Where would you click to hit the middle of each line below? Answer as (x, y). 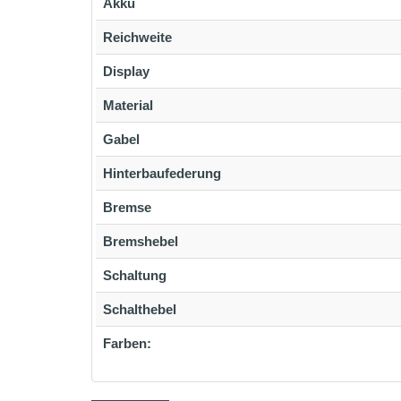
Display (126, 71)
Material (128, 105)
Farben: (127, 343)
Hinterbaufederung (162, 173)
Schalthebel (140, 309)
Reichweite (137, 37)
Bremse (127, 207)
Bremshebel (141, 241)
